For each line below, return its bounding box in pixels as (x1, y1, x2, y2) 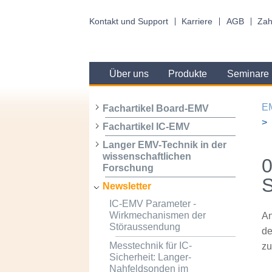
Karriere (182, 16, 213, 26)
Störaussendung (109, 222, 180, 233)
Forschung (102, 163, 154, 174)
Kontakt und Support (89, 16, 168, 26)
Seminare (226, 69, 269, 80)
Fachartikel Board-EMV (102, 103, 209, 114)
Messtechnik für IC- (109, 240, 192, 251)
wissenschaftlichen (102, 151, 191, 162)
